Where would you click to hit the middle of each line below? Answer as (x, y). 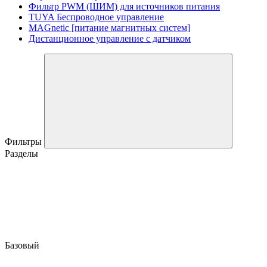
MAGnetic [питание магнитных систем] (109, 27)
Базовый (23, 245)
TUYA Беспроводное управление (96, 17)
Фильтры (24, 141)
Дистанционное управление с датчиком (110, 38)
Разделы (21, 153)
